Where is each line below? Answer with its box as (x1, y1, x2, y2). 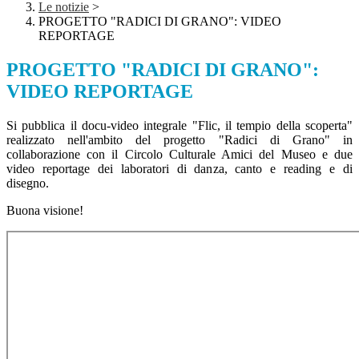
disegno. (6, 176, 52, 191)
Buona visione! (6, 204, 83, 218)
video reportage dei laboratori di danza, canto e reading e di (6, 162, 353, 176)
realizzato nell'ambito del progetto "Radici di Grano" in (6, 133, 353, 147)
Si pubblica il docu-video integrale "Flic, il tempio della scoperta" (6, 119, 353, 133)
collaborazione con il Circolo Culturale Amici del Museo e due (6, 147, 353, 162)
